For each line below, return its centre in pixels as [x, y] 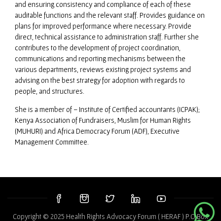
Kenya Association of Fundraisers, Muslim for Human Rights [103, 120]
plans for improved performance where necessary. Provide [103, 26]
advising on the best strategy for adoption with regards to [100, 80]
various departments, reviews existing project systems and [103, 70]
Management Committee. [52, 142]
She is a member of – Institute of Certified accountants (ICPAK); [107, 110]
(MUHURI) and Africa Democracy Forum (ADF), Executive [97, 131]
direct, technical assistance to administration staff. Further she [107, 37]
